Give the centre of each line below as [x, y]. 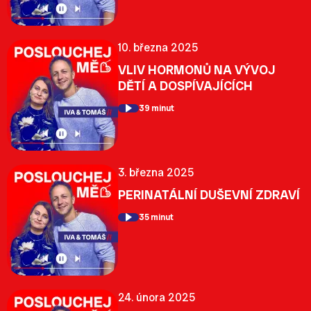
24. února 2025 [157, 297]
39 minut [157, 108]
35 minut [156, 217]
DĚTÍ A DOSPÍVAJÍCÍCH [185, 85]
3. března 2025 [156, 172]
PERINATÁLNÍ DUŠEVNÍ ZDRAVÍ [209, 194]
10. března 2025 [158, 47]
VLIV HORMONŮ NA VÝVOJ [197, 69]
